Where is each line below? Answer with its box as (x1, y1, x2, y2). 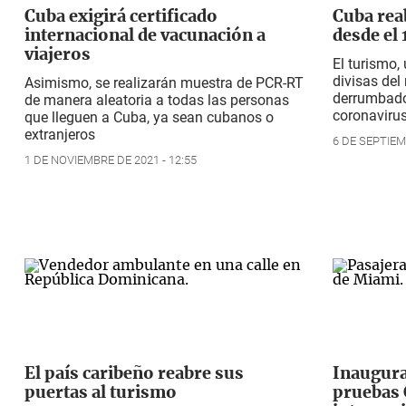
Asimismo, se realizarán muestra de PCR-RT (24, 74, 304, 92)
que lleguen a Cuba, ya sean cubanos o (24, 109, 274, 127)
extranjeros (24, 126, 95, 144)
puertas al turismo (24, 384, 177, 401)
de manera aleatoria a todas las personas (24, 92, 289, 110)
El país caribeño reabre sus (24, 365, 244, 382)
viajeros (24, 47, 91, 64)
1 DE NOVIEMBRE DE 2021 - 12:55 (24, 153, 197, 168)
